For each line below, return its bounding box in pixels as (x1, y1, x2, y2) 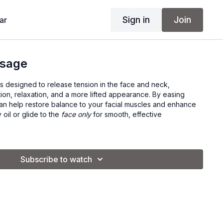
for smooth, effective (91, 110, 162, 118)
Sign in (122, 14, 150, 25)
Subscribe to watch (20, 154, 93, 164)
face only (61, 110, 92, 118)
